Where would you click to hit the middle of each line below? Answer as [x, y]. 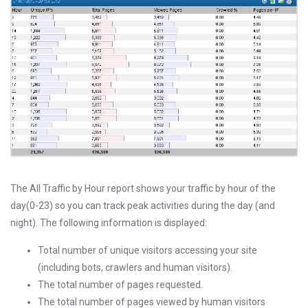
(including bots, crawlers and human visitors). [135, 267]
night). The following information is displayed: [109, 222]
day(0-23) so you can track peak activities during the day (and [143, 205]
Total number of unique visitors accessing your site [147, 250]
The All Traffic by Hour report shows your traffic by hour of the [143, 188]
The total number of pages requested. [120, 284]
